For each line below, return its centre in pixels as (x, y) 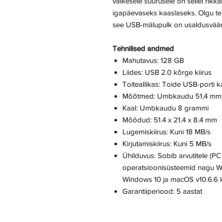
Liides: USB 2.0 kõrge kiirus (167, 72)
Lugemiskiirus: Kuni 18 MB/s (166, 132)
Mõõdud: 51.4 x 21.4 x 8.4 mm (170, 120)
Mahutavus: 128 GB (153, 60)
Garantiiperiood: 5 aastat (162, 191)
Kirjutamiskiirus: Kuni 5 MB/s (167, 144)
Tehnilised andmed (143, 49)
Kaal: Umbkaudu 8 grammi (166, 108)
